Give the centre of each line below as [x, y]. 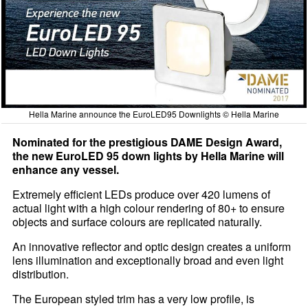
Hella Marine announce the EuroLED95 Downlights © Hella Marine [154, 114]
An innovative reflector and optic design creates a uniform [152, 247]
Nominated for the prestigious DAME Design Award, [147, 142]
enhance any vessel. [66, 170]
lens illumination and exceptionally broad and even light [148, 261]
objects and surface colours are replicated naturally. [137, 222]
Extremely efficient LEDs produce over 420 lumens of [142, 195]
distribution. [41, 274]
